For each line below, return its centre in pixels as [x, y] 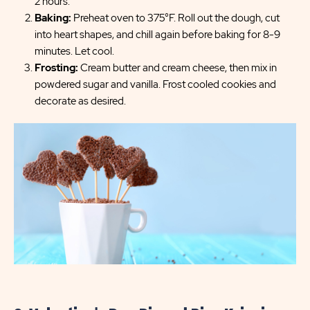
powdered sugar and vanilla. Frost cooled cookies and [155, 84]
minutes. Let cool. [74, 51]
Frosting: [56, 68]
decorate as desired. [80, 101]
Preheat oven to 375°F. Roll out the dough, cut [175, 18]
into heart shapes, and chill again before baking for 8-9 [157, 35]
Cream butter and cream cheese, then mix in [177, 68]
